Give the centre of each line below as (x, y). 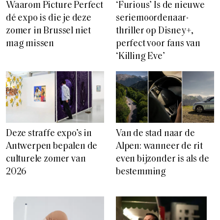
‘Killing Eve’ (140, 57)
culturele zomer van (46, 160)
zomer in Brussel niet (49, 31)
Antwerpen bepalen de (52, 147)
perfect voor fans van (158, 44)
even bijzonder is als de (163, 160)
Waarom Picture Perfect (55, 6)
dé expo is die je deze (49, 19)
